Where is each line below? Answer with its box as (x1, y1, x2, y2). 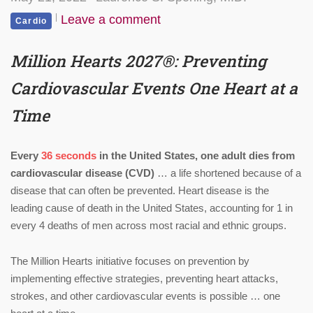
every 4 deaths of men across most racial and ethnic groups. (10, 219, 286, 232)
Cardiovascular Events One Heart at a (10, 78, 298, 99)
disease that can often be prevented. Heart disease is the (10, 184, 269, 197)
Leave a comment (61, 13, 161, 27)
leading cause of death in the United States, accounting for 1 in (10, 202, 293, 214)
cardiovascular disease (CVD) (10, 167, 157, 180)
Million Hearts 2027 (10, 50, 161, 72)
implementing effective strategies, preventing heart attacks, (10, 272, 278, 285)
